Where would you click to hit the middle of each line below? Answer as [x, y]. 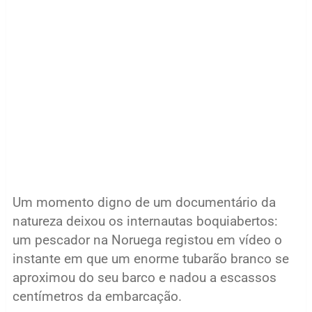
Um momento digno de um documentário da [144, 202]
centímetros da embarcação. [97, 296]
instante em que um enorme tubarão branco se [150, 259]
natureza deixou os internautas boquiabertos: [145, 221]
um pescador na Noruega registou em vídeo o [147, 240]
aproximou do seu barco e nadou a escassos [144, 278]
